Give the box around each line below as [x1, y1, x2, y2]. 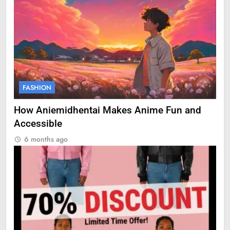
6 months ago [24, 134, 68, 145]
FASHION [23, 83, 51, 93]
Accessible [14, 118, 62, 130]
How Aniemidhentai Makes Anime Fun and [14, 105, 201, 117]
